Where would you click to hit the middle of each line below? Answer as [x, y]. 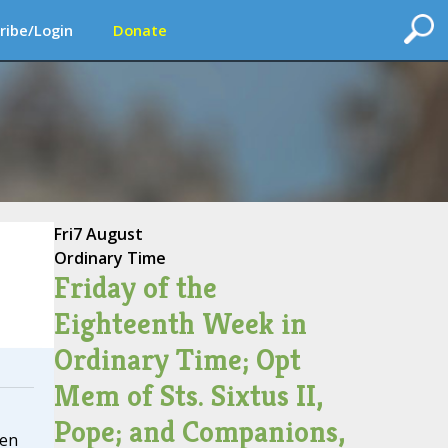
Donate [140, 30]
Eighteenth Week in [180, 324]
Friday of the [135, 288]
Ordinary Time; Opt [177, 360]
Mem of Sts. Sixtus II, [188, 396]
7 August [107, 234]
